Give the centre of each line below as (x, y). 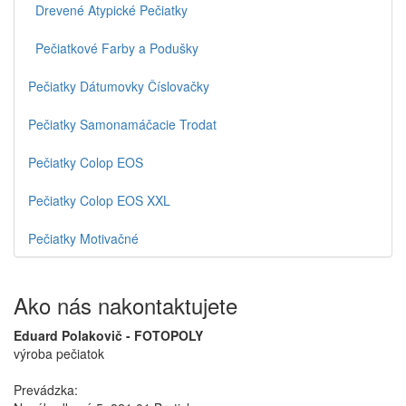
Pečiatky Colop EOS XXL (99, 200)
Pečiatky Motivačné (83, 238)
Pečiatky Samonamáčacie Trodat (122, 124)
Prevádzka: (46, 389)
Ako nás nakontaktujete (126, 304)
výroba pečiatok (59, 353)
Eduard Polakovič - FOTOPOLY (108, 335)
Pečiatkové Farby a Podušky (113, 48)
